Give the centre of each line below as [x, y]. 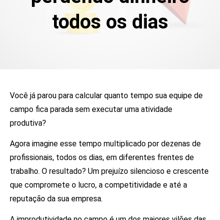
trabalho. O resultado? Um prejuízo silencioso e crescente [109, 171]
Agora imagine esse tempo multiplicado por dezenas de [105, 143]
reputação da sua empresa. [56, 198]
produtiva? [28, 123]
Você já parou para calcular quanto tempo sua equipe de [106, 95]
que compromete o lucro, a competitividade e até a [98, 185]
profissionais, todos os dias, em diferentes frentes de [102, 157]
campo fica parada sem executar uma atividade [91, 109]
